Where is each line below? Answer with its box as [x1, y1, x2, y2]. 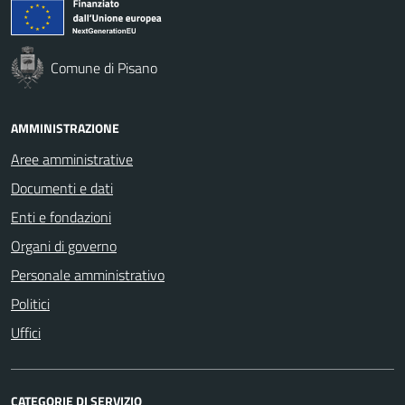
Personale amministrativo [11, 263, 165, 286]
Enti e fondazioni [11, 205, 111, 228]
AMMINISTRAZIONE [11, 118, 119, 137]
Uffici [11, 321, 41, 344]
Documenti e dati [11, 176, 113, 199]
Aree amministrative [11, 147, 133, 170]
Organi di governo [11, 234, 117, 257]
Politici [11, 292, 50, 315]
